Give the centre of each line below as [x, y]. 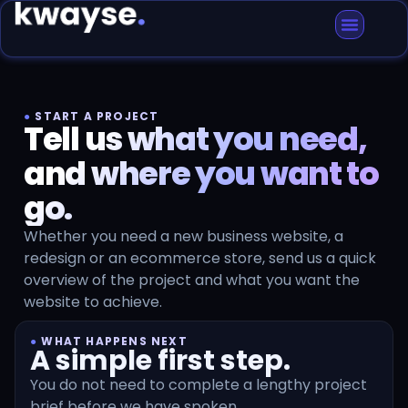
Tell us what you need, [195, 139]
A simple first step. [160, 361]
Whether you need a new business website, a [184, 236]
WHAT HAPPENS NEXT [112, 342]
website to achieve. [93, 302]
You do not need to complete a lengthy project [199, 385]
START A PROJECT [95, 116]
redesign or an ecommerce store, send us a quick [200, 258]
